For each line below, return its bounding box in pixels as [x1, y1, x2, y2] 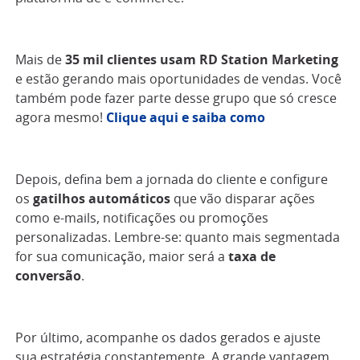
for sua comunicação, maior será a [15, 251, 228, 264]
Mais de [15, 54, 65, 67]
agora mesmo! [15, 112, 106, 125]
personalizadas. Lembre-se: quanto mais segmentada [15, 231, 340, 245]
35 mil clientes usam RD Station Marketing [65, 54, 338, 67]
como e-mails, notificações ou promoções [15, 212, 268, 226]
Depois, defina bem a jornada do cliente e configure [15, 174, 328, 187]
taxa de [228, 251, 276, 264]
